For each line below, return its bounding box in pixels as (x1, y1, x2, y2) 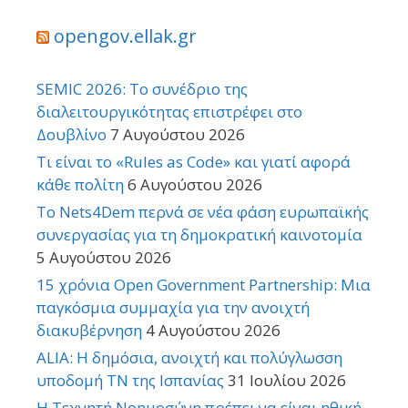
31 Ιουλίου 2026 (228, 369, 346, 391)
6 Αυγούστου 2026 (127, 173, 262, 195)
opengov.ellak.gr (54, 23, 197, 48)
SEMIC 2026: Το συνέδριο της (36, 77, 248, 99)
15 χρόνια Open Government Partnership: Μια (36, 273, 371, 295)
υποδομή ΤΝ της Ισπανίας (36, 369, 224, 391)
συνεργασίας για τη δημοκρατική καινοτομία (36, 223, 362, 245)
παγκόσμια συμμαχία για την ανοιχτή (36, 296, 310, 318)
